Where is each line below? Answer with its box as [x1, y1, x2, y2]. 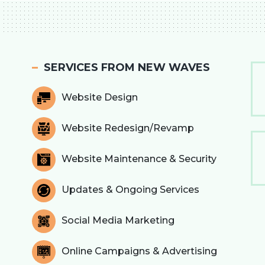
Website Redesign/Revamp [62, 122, 195, 134]
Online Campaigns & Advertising [62, 245, 218, 257]
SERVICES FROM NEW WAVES [44, 61, 211, 75]
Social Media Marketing [62, 215, 175, 227]
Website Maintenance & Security [62, 153, 217, 165]
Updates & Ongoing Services [62, 184, 200, 196]
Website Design [62, 92, 138, 104]
